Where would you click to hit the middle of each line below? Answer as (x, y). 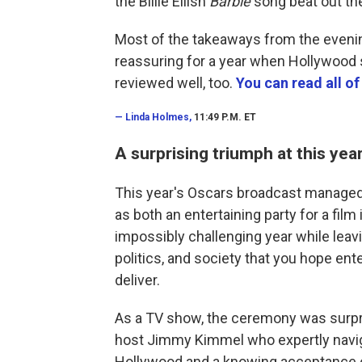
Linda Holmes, (158, 118)
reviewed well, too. (174, 83)
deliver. (137, 280)
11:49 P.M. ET (224, 118)
